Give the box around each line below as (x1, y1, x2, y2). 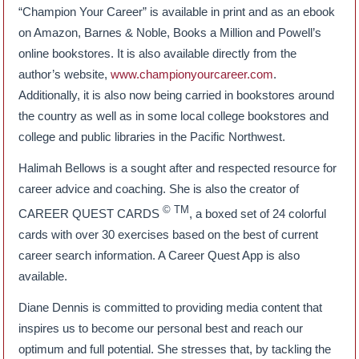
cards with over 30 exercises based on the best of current (18, 228, 319, 242)
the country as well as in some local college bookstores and (18, 109, 329, 123)
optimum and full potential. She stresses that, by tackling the (18, 342, 332, 357)
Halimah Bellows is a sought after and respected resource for (18, 161, 337, 175)
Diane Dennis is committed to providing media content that (18, 301, 323, 315)
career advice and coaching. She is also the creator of (18, 182, 300, 196)
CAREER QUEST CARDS (18, 207, 163, 221)
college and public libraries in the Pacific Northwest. (18, 130, 286, 144)
